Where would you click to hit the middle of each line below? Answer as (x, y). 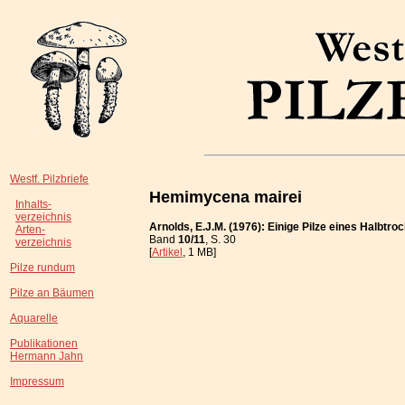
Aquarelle (34, 318)
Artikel (167, 252)
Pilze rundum (42, 268)
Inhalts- (33, 204)
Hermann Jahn (47, 356)
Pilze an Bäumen (52, 293)
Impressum (37, 381)
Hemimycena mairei (226, 197)
